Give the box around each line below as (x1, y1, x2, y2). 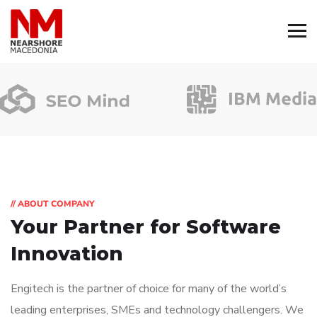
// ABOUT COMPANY (11, 198, 95, 210)
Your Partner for (11, 215, 186, 239)
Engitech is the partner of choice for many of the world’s (11, 281, 287, 297)
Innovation (11, 242, 123, 266)
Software (186, 215, 281, 239)
